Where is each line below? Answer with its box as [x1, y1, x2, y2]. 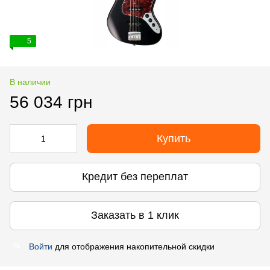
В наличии [10, 77, 51, 87]
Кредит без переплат [82, 171, 188, 183]
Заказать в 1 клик [91, 209, 179, 222]
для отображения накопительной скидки [52, 241, 215, 251]
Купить [157, 132, 190, 145]
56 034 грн [10, 92, 92, 111]
